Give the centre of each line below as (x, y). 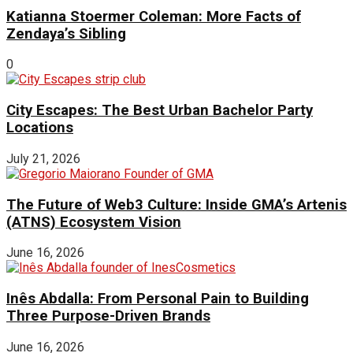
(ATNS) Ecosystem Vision (94, 222)
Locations (40, 128)
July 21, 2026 (43, 158)
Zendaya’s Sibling (66, 33)
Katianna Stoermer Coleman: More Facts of (154, 16)
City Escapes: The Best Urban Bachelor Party (160, 111)
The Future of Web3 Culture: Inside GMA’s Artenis (176, 204)
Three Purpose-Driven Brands (108, 316)
